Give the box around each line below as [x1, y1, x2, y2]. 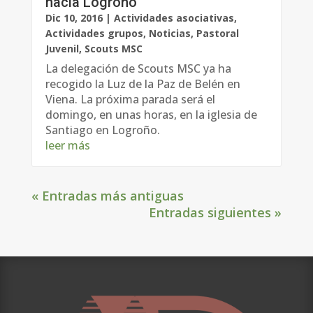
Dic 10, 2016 [45, 10, 103, 24]
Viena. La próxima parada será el [45, 91, 215, 107]
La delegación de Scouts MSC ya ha [45, 60, 231, 76]
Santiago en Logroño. [45, 122, 160, 138]
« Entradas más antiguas [31, 187, 184, 204]
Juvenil [45, 41, 79, 55]
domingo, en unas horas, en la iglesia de [45, 106, 257, 122]
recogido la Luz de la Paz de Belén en [45, 75, 240, 92]
